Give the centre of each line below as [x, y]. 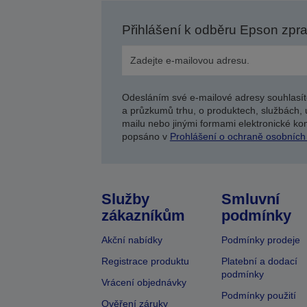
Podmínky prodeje [260, 240]
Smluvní [250, 199]
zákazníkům [143, 216]
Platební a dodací [259, 261]
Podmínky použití [258, 296]
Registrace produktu [145, 261]
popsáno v [146, 137]
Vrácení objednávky [144, 283]
